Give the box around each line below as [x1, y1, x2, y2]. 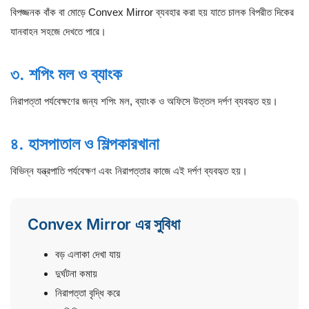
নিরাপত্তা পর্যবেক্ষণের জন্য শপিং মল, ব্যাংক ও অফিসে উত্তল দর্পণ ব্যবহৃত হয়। [10, 95, 278, 108]
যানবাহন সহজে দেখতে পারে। [10, 26, 106, 38]
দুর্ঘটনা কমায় [55, 267, 97, 279]
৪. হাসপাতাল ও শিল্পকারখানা [10, 133, 159, 154]
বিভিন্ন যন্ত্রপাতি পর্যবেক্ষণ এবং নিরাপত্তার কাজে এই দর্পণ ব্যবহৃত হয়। [10, 164, 248, 177]
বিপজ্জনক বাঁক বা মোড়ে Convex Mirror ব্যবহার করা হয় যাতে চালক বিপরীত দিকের [10, 6, 294, 19]
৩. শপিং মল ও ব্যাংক [10, 64, 122, 85]
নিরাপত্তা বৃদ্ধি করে [55, 286, 120, 299]
